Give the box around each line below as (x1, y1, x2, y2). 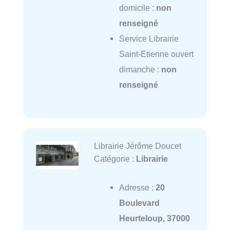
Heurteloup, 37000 (119, 214, 190, 223)
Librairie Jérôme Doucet (93, 141, 181, 150)
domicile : (119, 3, 156, 13)
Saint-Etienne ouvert (119, 49, 194, 59)
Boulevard (119, 198, 160, 208)
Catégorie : (93, 154, 136, 163)
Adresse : (119, 183, 156, 193)
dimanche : (119, 65, 161, 74)
